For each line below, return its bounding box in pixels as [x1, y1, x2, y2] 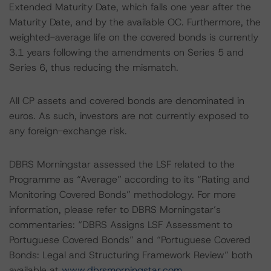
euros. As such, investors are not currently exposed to [9, 109, 249, 122]
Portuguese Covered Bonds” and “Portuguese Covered [9, 233, 250, 246]
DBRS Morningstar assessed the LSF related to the [9, 158, 235, 171]
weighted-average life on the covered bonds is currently [9, 31, 258, 44]
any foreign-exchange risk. [9, 125, 127, 137]
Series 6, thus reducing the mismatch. [9, 61, 178, 74]
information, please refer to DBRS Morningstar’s [9, 203, 221, 216]
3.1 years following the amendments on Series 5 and [9, 46, 244, 59]
